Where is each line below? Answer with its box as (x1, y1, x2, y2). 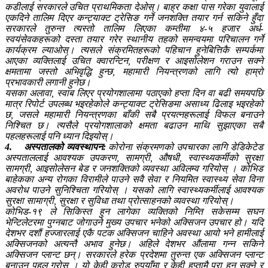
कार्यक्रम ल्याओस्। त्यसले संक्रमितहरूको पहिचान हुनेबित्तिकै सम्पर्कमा (5, 45, 263, 55)
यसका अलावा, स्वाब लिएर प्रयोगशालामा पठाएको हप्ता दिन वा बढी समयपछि (5, 88, 263, 98)
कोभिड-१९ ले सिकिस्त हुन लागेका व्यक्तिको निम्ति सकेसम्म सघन (5, 206, 263, 217)
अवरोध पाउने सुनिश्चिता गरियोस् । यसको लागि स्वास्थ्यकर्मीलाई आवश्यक (5, 185, 263, 195)
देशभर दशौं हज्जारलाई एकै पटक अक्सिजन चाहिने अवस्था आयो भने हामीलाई (5, 228, 263, 238)
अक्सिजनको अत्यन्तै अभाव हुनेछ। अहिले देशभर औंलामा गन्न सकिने (5, 239, 263, 249)
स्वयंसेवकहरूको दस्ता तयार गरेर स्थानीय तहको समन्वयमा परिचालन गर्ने (5, 34, 263, 44)
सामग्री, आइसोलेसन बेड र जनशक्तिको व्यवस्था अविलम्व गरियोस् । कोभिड (5, 163, 263, 173)
